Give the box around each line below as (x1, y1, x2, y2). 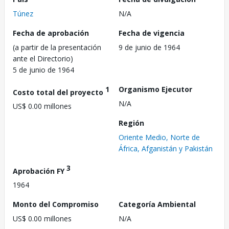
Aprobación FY (13, 166, 66, 176)
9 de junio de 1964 (119, 42, 180, 52)
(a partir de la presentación (13, 42, 101, 52)
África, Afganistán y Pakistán (119, 143, 213, 153)
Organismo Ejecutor (119, 84, 192, 94)
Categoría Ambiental (119, 199, 196, 210)
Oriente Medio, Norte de (119, 132, 200, 142)
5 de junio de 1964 (13, 64, 74, 75)
